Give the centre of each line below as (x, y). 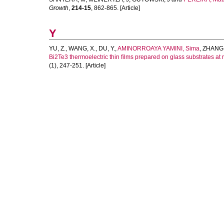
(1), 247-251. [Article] (77, 65)
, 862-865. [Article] (115, 8)
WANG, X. (82, 48)
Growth (59, 8)
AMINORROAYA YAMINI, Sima (158, 48)
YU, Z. (57, 48)
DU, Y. (107, 48)
